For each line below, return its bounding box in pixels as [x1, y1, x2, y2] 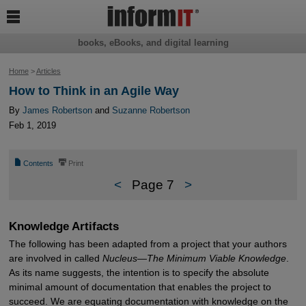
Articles [36, 67, 61, 75]
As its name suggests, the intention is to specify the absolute [8, 267, 269, 278]
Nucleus [102, 253, 137, 264]
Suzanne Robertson [111, 105, 190, 116]
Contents [23, 159, 54, 168]
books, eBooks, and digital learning [77, 38, 229, 48]
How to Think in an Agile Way [8, 84, 179, 98]
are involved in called [8, 253, 102, 264]
